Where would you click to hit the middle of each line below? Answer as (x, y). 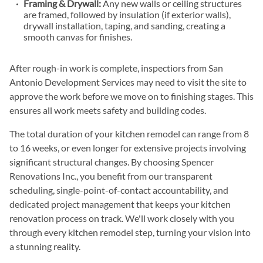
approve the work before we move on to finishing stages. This (131, 96)
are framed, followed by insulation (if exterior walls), (127, 14)
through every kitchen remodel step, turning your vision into (130, 232)
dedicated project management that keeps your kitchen (120, 204)
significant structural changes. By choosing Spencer (112, 162)
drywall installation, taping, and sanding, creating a (124, 26)
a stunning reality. (45, 246)
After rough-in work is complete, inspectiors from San (116, 68)
